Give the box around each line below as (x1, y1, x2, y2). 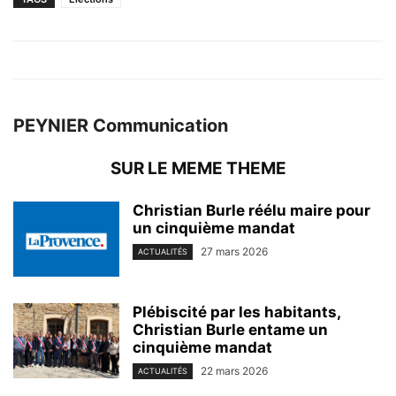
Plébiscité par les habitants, (133, 303, 340, 322)
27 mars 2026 (201, 245, 268, 259)
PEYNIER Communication (13, 115, 228, 137)
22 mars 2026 (201, 364, 268, 378)
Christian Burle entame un (133, 321, 328, 339)
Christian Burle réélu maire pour (133, 202, 370, 220)
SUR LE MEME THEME (110, 158, 286, 179)
